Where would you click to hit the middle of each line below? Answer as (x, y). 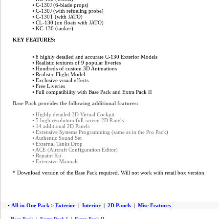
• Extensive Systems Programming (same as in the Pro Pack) (100, 132)
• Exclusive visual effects (60, 80)
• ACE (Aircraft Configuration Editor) (75, 150)
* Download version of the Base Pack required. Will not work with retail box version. (109, 173)
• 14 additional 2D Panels (61, 126)
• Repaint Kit (47, 155)
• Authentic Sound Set (57, 138)
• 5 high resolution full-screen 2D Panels (78, 120)
